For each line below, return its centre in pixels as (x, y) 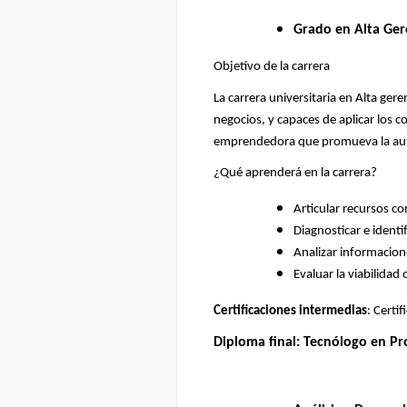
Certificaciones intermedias (290, 312)
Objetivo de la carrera (272, 66)
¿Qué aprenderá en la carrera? (295, 174)
